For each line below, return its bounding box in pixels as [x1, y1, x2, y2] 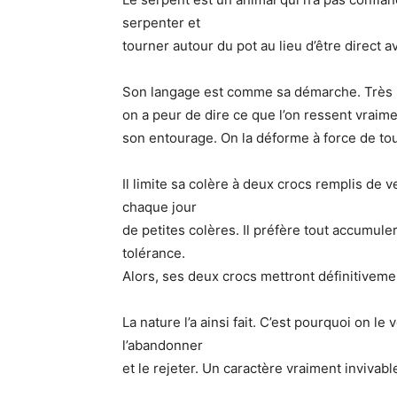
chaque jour [122, 198, 197, 215]
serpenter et [122, 13, 200, 31]
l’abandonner [122, 336, 203, 354]
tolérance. [122, 244, 185, 261]
